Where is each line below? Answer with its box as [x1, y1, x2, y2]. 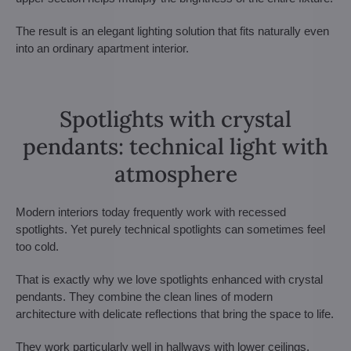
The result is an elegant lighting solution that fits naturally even [16, 24, 329, 38]
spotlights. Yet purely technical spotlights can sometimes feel [16, 222, 325, 236]
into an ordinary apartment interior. [16, 41, 189, 55]
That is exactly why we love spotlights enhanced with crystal [16, 272, 323, 286]
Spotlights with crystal [60, 104, 291, 133]
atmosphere [114, 159, 237, 188]
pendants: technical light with [23, 132, 328, 161]
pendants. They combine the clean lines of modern [16, 289, 273, 303]
